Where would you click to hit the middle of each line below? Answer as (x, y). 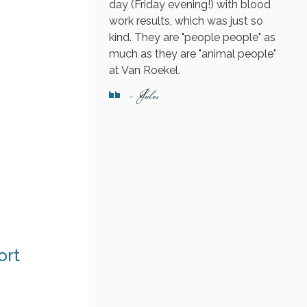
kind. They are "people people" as (192, 37)
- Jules (143, 96)
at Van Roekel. (144, 70)
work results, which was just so (186, 21)
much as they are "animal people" (192, 53)
